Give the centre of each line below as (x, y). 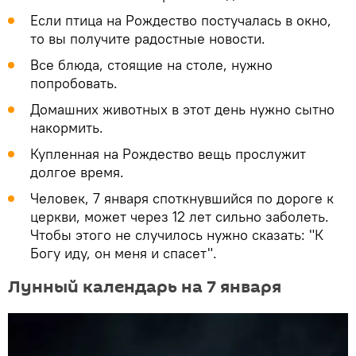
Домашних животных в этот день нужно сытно (182, 110)
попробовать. (74, 83)
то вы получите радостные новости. (148, 39)
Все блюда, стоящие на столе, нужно (151, 65)
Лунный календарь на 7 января (145, 287)
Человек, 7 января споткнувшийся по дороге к (182, 199)
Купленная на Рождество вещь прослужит (168, 154)
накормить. (67, 128)
